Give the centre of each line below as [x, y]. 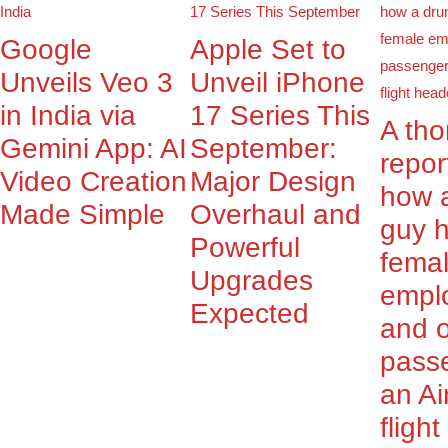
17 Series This [280, 116]
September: [263, 149]
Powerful [245, 248]
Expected [249, 314]
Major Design [273, 182]
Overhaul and [275, 215]
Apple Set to [268, 50]
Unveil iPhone [277, 83]
